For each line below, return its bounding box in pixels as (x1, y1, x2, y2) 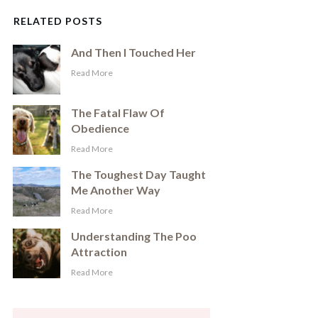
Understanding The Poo (71, 229, 197, 243)
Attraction (71, 245, 128, 259)
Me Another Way (71, 183, 161, 197)
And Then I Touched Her (71, 45, 197, 60)
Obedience (71, 121, 130, 136)
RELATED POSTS (13, 15, 102, 28)
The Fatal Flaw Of (71, 106, 165, 120)
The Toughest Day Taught (71, 168, 207, 182)
